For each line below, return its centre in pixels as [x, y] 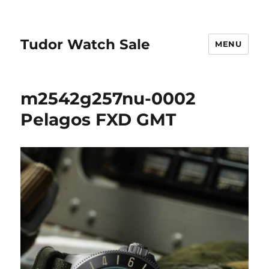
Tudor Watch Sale [86, 44]
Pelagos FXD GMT [98, 119]
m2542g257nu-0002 [108, 98]
